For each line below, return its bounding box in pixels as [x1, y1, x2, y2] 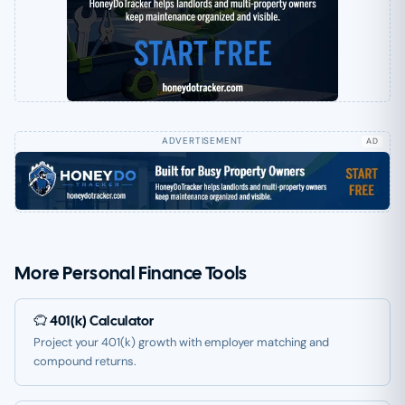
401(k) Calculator [47, 312, 155, 331]
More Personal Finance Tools [14, 260, 248, 285]
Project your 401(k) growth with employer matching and [33, 334, 329, 351]
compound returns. [33, 353, 137, 370]
